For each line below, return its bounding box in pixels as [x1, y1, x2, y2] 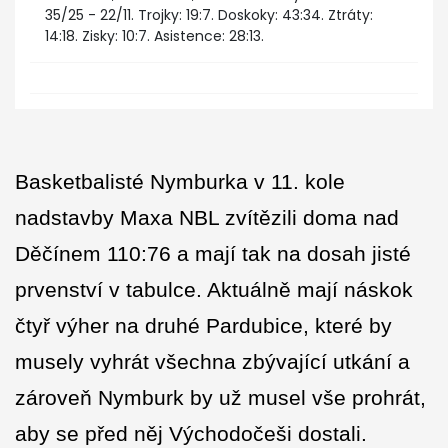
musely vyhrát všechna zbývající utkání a [15, 350, 410, 374]
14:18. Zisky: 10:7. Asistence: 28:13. [45, 26, 264, 46]
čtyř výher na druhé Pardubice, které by [15, 314, 392, 338]
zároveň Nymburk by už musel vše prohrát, [15, 386, 426, 410]
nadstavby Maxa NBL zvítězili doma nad [15, 206, 399, 230]
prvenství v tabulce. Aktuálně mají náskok [15, 278, 413, 302]
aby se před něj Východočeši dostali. [15, 422, 367, 446]
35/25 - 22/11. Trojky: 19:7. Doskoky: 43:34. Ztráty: [45, 5, 373, 25]
